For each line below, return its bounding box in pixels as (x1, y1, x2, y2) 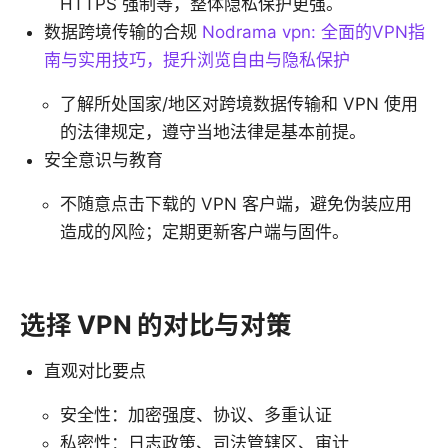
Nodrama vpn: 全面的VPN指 (202, 21, 425, 42)
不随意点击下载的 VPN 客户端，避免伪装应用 (60, 193, 412, 214)
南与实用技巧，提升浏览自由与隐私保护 (44, 49, 350, 70)
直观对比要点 (44, 360, 146, 381)
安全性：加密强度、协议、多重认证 (60, 404, 332, 425)
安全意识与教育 (44, 149, 163, 170)
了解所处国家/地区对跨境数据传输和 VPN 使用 (60, 93, 418, 114)
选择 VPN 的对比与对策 (20, 308, 292, 340)
